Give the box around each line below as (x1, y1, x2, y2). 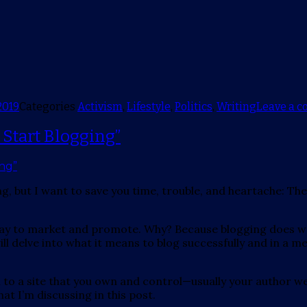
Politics (175, 100, 212, 114)
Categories (19, 100, 77, 114)
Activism (77, 100, 123, 114)
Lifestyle (127, 100, 171, 114)
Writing (217, 100, 256, 114)
